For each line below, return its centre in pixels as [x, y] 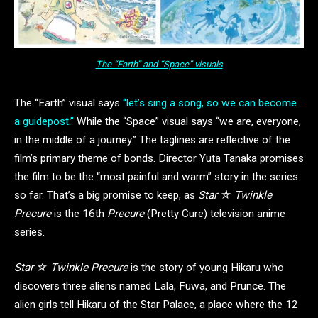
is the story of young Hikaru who [206, 268]
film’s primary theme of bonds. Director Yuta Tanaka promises [159, 159]
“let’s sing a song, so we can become [210, 103]
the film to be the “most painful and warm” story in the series [156, 177]
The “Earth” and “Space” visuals [159, 64]
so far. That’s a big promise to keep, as [106, 196]
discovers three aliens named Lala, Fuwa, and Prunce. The [150, 286]
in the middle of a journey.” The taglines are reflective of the [152, 140]
